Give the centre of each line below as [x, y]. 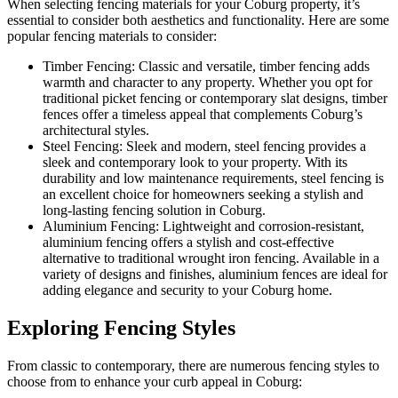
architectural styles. [96, 131]
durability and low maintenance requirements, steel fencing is [213, 179]
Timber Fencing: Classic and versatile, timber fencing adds [206, 67]
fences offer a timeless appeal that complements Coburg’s [203, 115]
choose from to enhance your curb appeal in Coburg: [155, 382]
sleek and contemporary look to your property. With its [195, 163]
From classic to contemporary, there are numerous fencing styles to [193, 366]
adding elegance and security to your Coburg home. [187, 291]
